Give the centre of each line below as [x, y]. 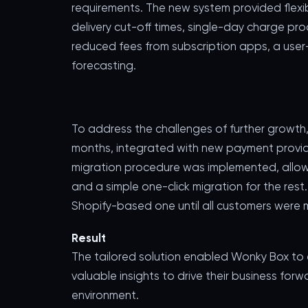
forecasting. [104, 65]
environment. [105, 295]
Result [89, 238]
